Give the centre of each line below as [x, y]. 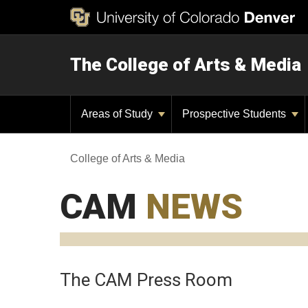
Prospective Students [235, 114]
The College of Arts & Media [186, 65]
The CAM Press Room [146, 280]
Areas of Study [118, 114]
